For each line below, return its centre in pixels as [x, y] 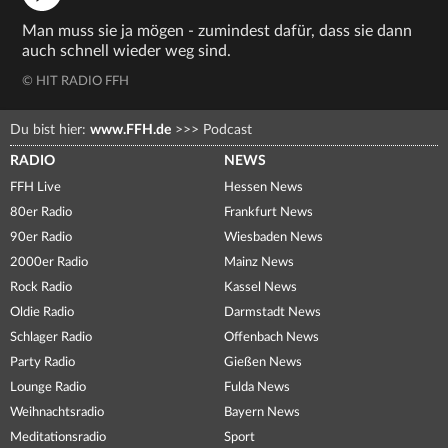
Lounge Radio [48, 387]
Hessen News [263, 187]
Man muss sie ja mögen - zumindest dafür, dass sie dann [217, 31]
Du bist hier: [50, 130]
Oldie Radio [42, 312]
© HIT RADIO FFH [76, 81]
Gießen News [263, 362]
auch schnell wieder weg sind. [127, 51]
